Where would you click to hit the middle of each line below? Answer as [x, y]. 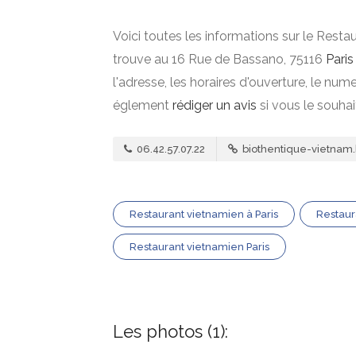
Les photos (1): [170, 331]
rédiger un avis [215, 105]
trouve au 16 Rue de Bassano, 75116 [219, 59]
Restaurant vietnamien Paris [199, 247]
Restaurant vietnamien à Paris [204, 214]
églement [143, 105]
